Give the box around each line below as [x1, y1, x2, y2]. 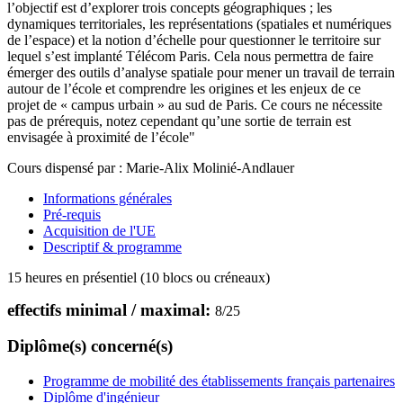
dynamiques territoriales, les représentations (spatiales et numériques [7, 15, 391, 31]
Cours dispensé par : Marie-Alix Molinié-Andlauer [7, 159, 294, 175]
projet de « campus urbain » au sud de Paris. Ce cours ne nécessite [7, 96, 382, 112]
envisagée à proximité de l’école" [7, 129, 195, 145]
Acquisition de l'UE [43, 222, 156, 238]
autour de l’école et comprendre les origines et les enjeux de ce [7, 80, 361, 96]
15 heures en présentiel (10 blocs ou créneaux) [7, 269, 270, 285]
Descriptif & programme [43, 238, 182, 255]
